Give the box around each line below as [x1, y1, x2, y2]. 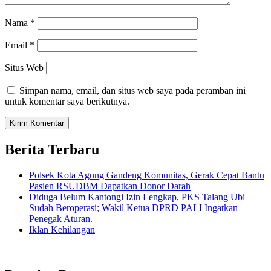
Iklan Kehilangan [29, 224, 95, 235]
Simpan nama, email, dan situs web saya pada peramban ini [19, 85, 246, 96]
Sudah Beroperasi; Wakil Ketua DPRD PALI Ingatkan [29, 202, 238, 213]
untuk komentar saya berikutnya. [5, 96, 129, 106]
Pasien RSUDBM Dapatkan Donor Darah [29, 180, 191, 191]
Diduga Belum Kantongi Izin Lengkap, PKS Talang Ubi [29, 191, 245, 202]
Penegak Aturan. [29, 213, 93, 224]
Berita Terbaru [5, 141, 99, 157]
